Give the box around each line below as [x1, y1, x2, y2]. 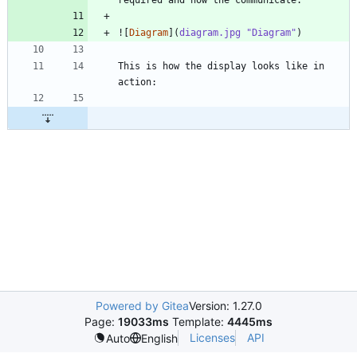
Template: [169, 315, 227, 328]
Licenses [189, 331, 235, 344]
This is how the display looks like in [118, 60, 324, 72]
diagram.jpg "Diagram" [179, 26, 296, 38]
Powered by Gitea [95, 299, 189, 312]
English [140, 331, 178, 345]
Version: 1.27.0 [188, 299, 262, 312]
